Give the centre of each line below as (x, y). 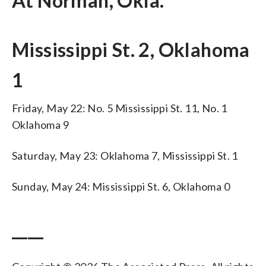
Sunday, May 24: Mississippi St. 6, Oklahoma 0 (121, 186)
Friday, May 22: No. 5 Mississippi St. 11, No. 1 (120, 108)
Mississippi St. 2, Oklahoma (131, 49)
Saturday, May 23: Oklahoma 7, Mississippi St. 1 (125, 155)
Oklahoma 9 (41, 124)
